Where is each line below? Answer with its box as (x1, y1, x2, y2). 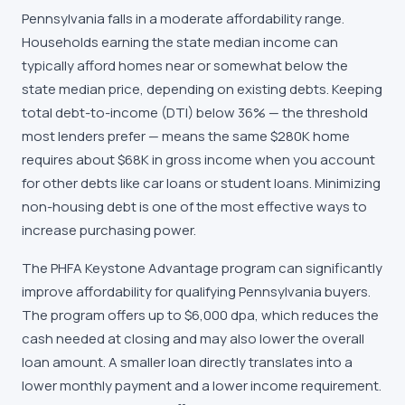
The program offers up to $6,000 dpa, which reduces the (22, 306, 379, 325)
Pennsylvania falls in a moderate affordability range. (22, 9, 344, 28)
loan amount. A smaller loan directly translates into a (22, 353, 353, 372)
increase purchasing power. (22, 221, 196, 240)
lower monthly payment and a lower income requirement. (22, 376, 381, 395)
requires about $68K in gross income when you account (22, 150, 375, 169)
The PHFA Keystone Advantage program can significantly (22, 259, 382, 278)
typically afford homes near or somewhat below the (22, 56, 348, 75)
